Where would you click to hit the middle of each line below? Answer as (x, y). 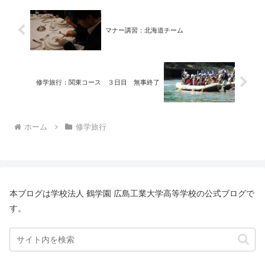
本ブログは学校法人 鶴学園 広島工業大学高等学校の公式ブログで (132, 193)
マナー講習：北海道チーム (144, 30)
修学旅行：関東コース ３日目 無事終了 (98, 82)
